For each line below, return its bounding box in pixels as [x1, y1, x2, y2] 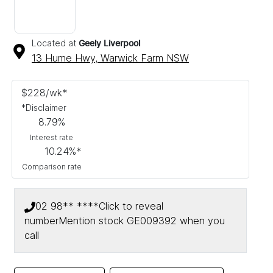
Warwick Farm [101, 52, 163, 65]
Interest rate [30, 133, 74, 143]
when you [180, 214, 225, 227]
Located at [32, 38, 76, 49]
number [24, 214, 58, 227]
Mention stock [58, 214, 127, 227]
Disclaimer [26, 102, 66, 113]
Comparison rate [22, 162, 82, 172]
